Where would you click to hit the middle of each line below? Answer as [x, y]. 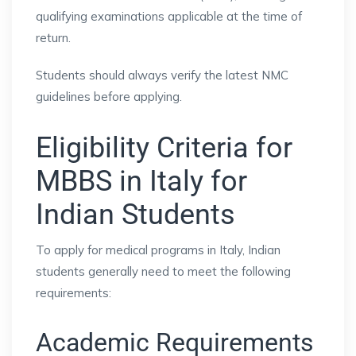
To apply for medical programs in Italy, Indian [158, 250]
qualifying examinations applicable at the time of [169, 16]
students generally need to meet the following [163, 271]
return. [53, 37]
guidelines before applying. [109, 96]
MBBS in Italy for [141, 181]
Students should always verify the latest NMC [162, 75]
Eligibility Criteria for [164, 147]
